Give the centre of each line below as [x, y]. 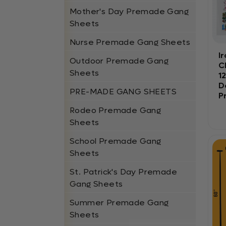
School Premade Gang [116, 141]
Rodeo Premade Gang [116, 110]
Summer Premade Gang [119, 203]
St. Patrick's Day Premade [123, 172]
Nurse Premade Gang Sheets [130, 42]
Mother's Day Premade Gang [129, 11]
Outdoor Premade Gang [119, 61]
